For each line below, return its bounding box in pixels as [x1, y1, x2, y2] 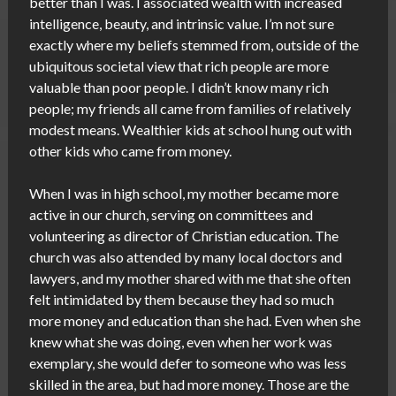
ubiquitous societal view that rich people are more [28, 57, 329, 75]
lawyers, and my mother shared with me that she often [28, 270, 351, 287]
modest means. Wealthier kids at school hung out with [28, 121, 352, 139]
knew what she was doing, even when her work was [28, 333, 332, 351]
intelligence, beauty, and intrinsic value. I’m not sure [28, 15, 334, 33]
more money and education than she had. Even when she [28, 312, 361, 330]
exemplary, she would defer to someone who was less [28, 354, 346, 372]
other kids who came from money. [28, 142, 232, 160]
